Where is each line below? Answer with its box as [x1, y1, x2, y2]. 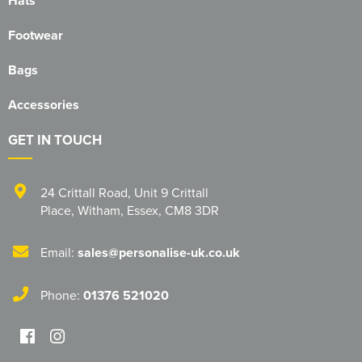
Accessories [8, 95, 79, 115]
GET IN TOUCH [8, 130, 102, 150]
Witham [78, 201, 120, 220]
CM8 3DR [165, 201, 219, 220]
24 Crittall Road [40, 183, 128, 202]
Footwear [8, 26, 63, 45]
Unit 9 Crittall [134, 183, 208, 202]
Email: [40, 243, 78, 262]
